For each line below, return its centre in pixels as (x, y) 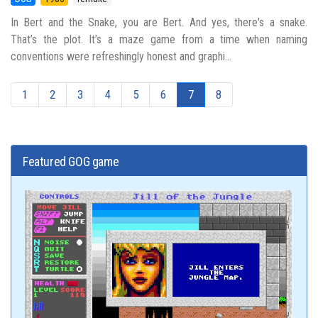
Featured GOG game (71, 161)
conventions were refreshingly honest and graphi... (121, 56)
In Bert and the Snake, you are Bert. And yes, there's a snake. (159, 22)
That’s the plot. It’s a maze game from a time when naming (159, 39)
